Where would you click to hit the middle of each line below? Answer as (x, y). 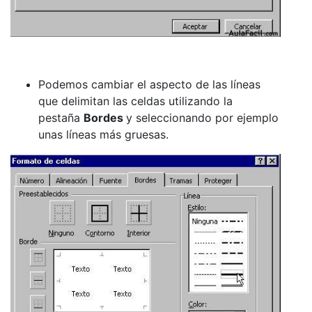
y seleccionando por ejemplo (202, 118)
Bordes (105, 118)
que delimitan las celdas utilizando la (135, 101)
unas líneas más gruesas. (103, 135)
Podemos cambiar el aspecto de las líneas (149, 85)
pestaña (61, 118)
